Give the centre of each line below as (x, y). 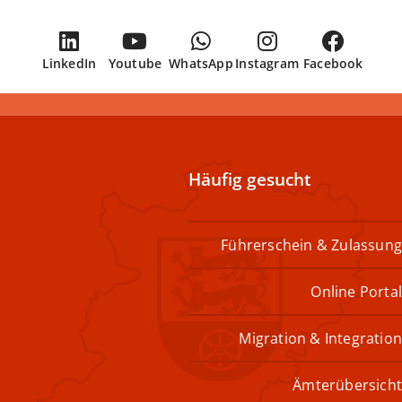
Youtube (135, 63)
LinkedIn (69, 63)
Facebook (333, 63)
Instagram (267, 63)
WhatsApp (201, 63)
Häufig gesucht (250, 179)
